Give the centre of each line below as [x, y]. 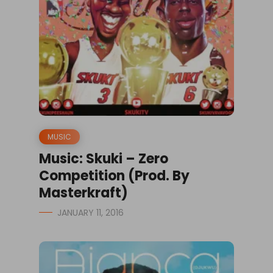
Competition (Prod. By [114, 175]
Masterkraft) [83, 193]
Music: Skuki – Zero [104, 158]
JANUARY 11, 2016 [90, 212]
